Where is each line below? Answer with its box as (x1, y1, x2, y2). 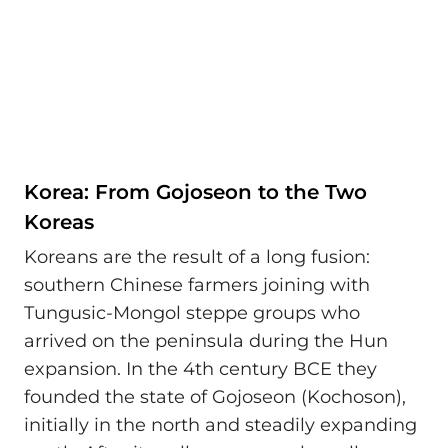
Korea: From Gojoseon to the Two (24, 179, 367, 204)
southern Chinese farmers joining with (24, 274, 370, 297)
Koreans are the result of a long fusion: (24, 246, 370, 269)
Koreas (24, 209, 94, 234)
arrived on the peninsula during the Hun (24, 330, 388, 353)
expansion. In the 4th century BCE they (24, 358, 377, 381)
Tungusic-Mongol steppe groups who (24, 302, 360, 325)
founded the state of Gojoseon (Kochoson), (24, 386, 406, 409)
